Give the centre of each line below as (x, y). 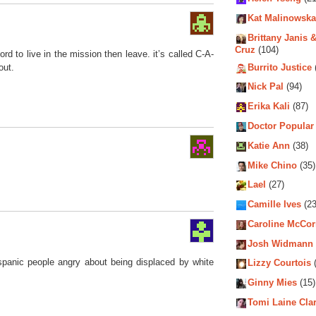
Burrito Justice (280, 68)
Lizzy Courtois (279, 263)
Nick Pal (266, 87)
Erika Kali (269, 107)
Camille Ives (274, 205)
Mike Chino (272, 165)
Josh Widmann (280, 244)
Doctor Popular (281, 126)
